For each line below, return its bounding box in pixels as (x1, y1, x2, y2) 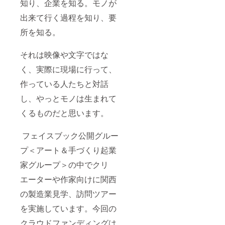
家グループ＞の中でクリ (20, 159, 108, 171)
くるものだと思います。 (20, 107, 108, 119)
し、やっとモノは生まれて (20, 92, 117, 104)
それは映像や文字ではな (20, 49, 108, 61)
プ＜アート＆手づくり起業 (20, 144, 117, 156)
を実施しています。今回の (20, 202, 117, 214)
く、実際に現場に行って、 (20, 63, 117, 75)
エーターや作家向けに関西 (20, 173, 117, 185)
